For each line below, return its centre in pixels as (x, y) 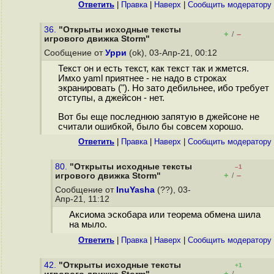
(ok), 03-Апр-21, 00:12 (173, 53)
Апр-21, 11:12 (83, 199)
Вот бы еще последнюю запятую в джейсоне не (158, 117)
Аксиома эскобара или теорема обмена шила (165, 215)
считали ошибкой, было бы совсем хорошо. (150, 127)
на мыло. (88, 225)
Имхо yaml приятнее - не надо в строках (142, 79)
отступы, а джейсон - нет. (111, 98)
